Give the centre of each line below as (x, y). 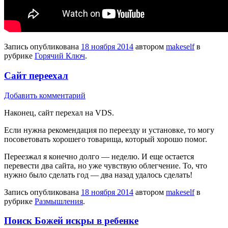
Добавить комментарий (45, 95)
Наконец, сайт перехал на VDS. (59, 112)
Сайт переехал (36, 75)
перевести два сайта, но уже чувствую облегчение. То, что (106, 165)
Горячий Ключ (60, 56)
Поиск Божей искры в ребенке (71, 221)
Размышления (59, 201)
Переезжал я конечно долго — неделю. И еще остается (99, 156)
